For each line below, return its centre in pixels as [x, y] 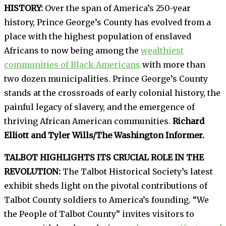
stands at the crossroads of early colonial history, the [112, 93]
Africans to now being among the [72, 51]
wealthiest [162, 51]
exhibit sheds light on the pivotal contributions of [106, 186]
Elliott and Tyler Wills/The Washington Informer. [104, 135]
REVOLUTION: [32, 172]
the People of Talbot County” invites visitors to [99, 214]
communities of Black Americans [72, 65]
